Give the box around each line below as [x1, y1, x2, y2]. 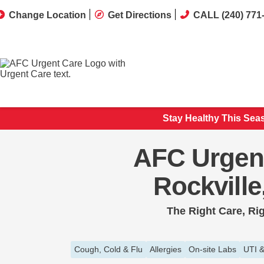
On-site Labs [189, 245, 236, 254]
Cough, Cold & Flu [74, 245, 143, 254]
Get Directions [108, 10, 171, 20]
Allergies [150, 245, 181, 254]
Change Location [9, 10, 86, 20]
